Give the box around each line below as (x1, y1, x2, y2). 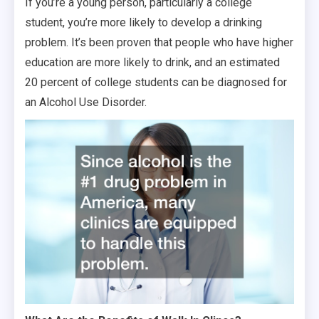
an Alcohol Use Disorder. (25, 95, 147, 109)
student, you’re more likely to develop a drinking (25, 15, 262, 29)
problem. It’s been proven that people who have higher (25, 35, 293, 49)
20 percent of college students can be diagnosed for (25, 75, 287, 89)
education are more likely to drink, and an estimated (25, 55, 280, 69)
